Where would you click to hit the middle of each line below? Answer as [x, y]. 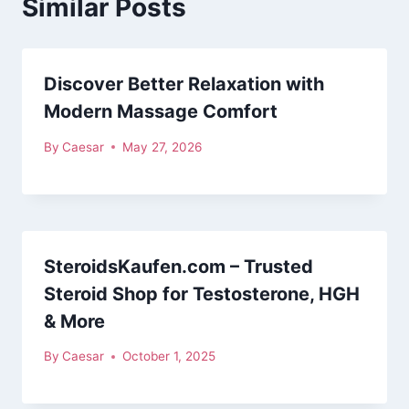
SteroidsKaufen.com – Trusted [178, 266]
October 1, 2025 [169, 357]
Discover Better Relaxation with [184, 84]
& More [74, 321]
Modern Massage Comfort [161, 112]
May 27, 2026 [163, 147]
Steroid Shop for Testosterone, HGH [202, 294]
